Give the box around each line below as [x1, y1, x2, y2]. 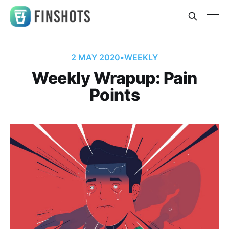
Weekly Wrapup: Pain [32, 68, 197, 88]
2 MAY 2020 [71, 52, 121, 62]
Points [89, 85, 140, 105]
